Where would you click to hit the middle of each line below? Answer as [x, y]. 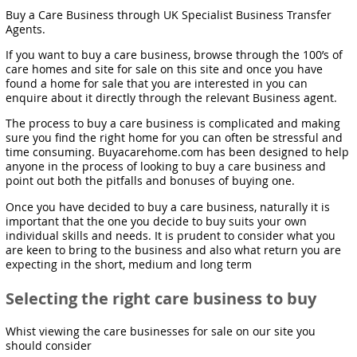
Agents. [26, 29]
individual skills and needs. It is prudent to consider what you [171, 235]
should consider [49, 346]
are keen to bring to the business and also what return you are [174, 249]
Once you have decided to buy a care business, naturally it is [168, 206]
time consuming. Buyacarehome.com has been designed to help [178, 152]
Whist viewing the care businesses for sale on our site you [161, 331]
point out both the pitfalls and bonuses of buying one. [151, 181]
